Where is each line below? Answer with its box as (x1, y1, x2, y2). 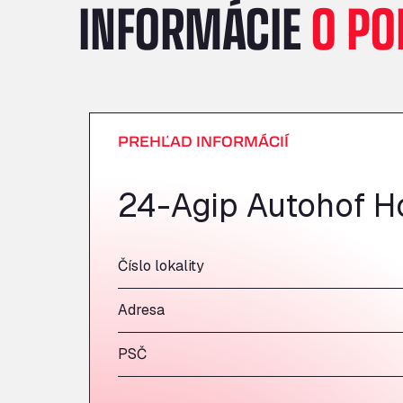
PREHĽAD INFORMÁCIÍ (118, 131, 289, 150)
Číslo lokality (118, 256, 204, 275)
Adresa (118, 300, 165, 319)
